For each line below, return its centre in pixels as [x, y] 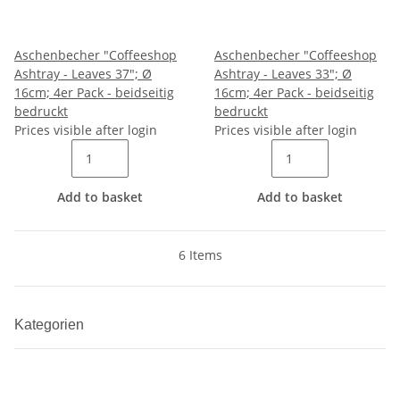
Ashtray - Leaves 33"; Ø [283, 74]
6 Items [200, 255]
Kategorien [51, 325]
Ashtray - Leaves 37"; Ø [83, 74]
